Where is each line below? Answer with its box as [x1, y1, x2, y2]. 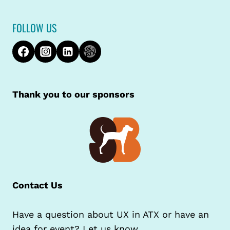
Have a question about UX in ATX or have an [12, 209, 209, 220]
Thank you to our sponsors [12, 89, 135, 100]
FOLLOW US [12, 20, 56, 35]
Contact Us [12, 180, 63, 190]
